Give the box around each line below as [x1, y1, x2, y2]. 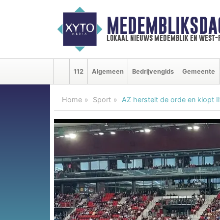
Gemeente [182, 67, 215, 75]
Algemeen [92, 67, 124, 75]
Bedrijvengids [132, 67, 174, 75]
